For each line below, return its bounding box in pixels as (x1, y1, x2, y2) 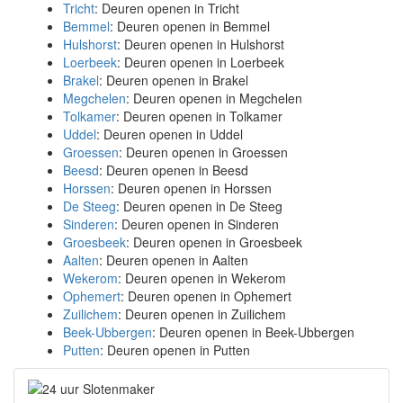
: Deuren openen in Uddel (96, 125, 243, 143)
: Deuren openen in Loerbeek (117, 53, 284, 71)
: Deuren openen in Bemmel (110, 17, 270, 35)
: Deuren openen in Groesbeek (126, 233, 302, 251)
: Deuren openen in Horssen (111, 179, 272, 197)
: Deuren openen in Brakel (99, 71, 248, 89)
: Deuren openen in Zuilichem (118, 305, 286, 323)
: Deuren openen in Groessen (119, 143, 288, 161)
